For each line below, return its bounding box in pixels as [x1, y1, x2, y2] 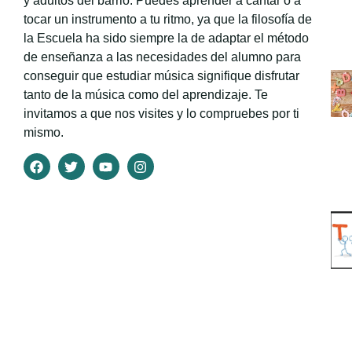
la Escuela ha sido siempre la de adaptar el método [23, 31, 309, 45]
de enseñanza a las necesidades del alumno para [23, 49, 301, 64]
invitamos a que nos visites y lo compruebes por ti [23, 106, 299, 120]
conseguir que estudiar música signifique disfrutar [23, 68, 299, 82]
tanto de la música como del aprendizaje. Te [23, 87, 268, 101]
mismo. [23, 125, 64, 139]
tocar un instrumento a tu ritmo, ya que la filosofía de [23, 12, 312, 26]
